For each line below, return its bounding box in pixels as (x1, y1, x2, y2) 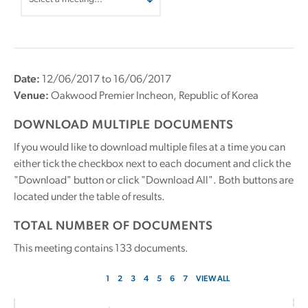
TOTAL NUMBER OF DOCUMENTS (14, 220, 213, 233)
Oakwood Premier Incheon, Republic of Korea (49, 91, 258, 102)
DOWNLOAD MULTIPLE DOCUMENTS (14, 119, 234, 132)
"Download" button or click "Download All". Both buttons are (14, 175, 294, 186)
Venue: (14, 91, 49, 102)
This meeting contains (14, 243, 115, 254)
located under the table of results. (14, 192, 165, 203)
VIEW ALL (196, 275, 230, 283)
